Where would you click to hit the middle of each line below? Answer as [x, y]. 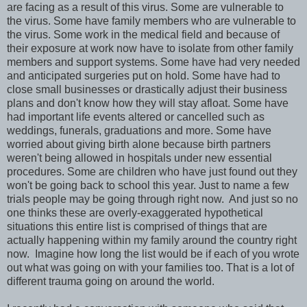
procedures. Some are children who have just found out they [152, 172]
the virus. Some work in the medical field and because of [143, 35]
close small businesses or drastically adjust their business [147, 90]
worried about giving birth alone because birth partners [139, 145]
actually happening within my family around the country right [152, 241]
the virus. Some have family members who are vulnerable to [151, 21]
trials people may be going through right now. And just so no [152, 199]
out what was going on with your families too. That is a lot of [150, 268]
